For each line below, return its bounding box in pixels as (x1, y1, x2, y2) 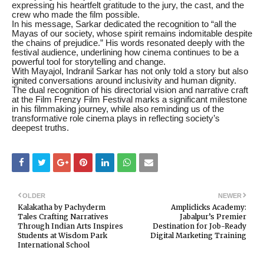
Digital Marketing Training (150, 230, 246, 240)
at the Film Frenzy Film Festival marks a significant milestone (12, 95, 247, 105)
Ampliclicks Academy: (171, 202, 246, 212)
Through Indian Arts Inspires (18, 221, 123, 230)
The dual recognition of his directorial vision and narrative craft (12, 85, 248, 95)
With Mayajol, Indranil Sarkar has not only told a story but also (12, 67, 248, 77)
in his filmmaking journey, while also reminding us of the (12, 104, 224, 114)
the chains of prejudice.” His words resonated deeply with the (12, 38, 245, 48)
